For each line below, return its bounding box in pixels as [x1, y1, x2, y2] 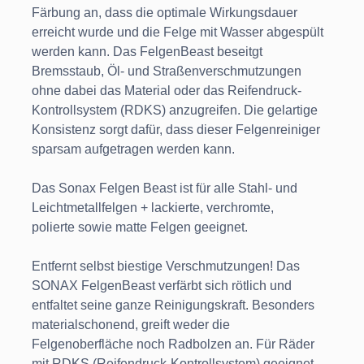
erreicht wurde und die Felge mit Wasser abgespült [32, 25, 323, 40]
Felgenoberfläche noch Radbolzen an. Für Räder [32, 337, 314, 352]
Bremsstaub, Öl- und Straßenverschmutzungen [32, 64, 301, 79]
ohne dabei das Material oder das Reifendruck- [32, 84, 301, 98]
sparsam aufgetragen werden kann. [32, 142, 235, 157]
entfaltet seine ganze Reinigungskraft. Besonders [32, 298, 314, 313]
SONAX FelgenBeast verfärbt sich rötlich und [32, 279, 292, 293]
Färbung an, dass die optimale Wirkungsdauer [32, 6, 297, 20]
